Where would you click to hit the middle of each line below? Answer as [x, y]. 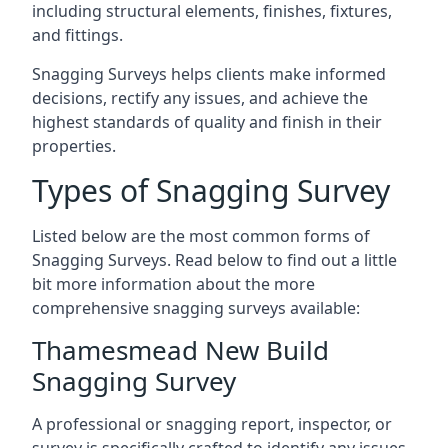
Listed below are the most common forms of [201, 236]
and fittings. [77, 35]
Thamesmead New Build [180, 350]
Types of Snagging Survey [211, 190]
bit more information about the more [173, 284]
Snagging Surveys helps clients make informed [209, 74]
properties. [74, 146]
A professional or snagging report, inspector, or [212, 424]
